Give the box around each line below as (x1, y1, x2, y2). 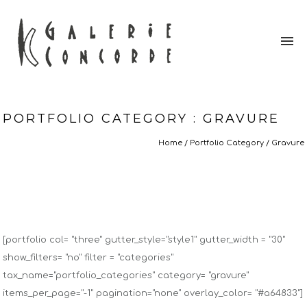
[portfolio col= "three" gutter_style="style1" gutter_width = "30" (3, 235, 285, 245)
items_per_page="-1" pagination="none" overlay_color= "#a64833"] (3, 288, 303, 298)
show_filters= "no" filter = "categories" (3, 253, 173, 262)
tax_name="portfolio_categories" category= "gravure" (3, 271, 249, 280)
